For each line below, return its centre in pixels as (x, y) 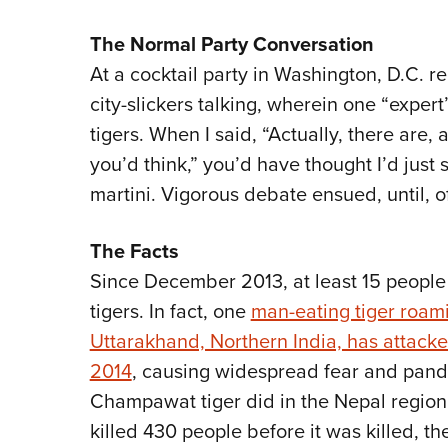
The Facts (134, 251)
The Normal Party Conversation (231, 44)
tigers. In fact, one (170, 311)
